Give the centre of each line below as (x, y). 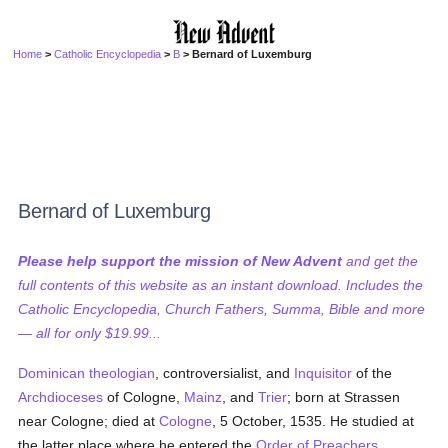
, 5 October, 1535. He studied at (313, 421)
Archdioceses (61, 397)
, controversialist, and (225, 373)
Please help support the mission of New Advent (180, 261)
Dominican (52, 373)
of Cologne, (144, 397)
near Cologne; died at (89, 421)
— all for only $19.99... (90, 333)
